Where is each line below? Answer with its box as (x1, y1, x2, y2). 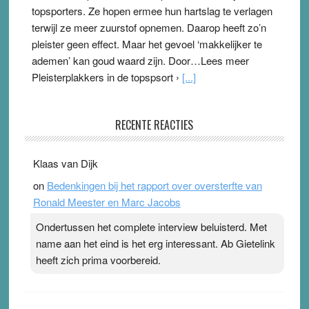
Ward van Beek (105, 124, 175, 139)
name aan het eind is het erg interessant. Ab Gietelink (35, 236, 275, 251)
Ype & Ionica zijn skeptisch (31, 104, 152, 119)
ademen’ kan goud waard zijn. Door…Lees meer (31, 52, 249, 68)
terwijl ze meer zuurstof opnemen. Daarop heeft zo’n (31, 19, 266, 34)
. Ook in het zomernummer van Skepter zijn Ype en (31, 146, 262, 161)
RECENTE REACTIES (115, 117, 194, 134)
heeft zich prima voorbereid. (35, 252, 161, 268)
